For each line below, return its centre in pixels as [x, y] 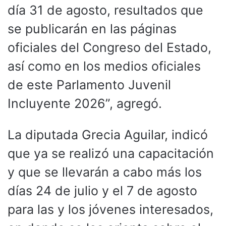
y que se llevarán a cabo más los [105, 172]
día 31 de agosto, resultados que [105, 10]
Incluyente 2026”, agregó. [85, 103]
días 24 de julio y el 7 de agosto [102, 190]
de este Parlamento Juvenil [89, 84]
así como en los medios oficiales [104, 66]
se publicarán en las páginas [92, 29]
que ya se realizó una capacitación [111, 153]
